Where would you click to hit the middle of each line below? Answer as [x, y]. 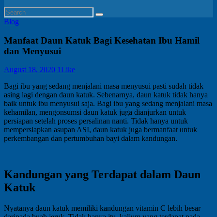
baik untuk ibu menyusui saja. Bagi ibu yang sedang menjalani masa [108, 104]
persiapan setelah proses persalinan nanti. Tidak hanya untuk [96, 121]
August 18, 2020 [30, 70]
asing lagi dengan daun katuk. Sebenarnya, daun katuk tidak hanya [106, 95]
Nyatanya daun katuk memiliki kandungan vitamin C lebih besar [102, 208]
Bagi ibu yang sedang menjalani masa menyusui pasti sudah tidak [104, 86]
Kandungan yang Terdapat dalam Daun [102, 175]
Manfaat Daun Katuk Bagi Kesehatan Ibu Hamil [102, 40]
